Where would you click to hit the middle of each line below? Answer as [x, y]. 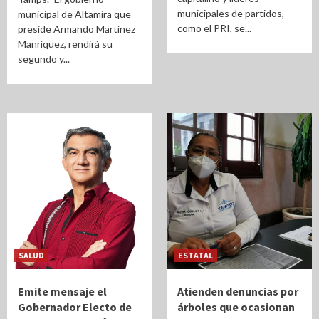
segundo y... [44, 59]
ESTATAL [195, 255]
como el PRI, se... [214, 28]
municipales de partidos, [231, 13]
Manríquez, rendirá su [65, 44]
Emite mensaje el [62, 291]
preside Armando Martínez [77, 29]
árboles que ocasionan [236, 307]
